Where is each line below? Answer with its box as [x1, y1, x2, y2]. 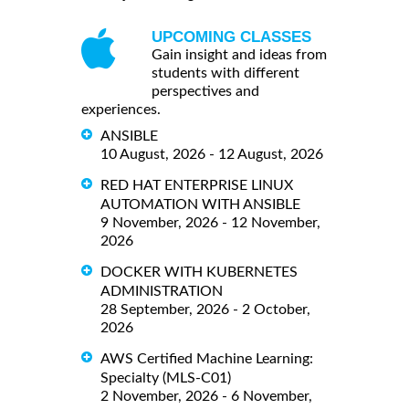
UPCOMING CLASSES [152, 28, 311, 47]
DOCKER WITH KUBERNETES [100, 264, 298, 279]
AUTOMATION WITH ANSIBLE [100, 196, 300, 212]
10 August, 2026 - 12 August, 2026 [100, 147, 323, 162]
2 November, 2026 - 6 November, [100, 388, 312, 404]
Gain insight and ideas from [152, 47, 327, 63]
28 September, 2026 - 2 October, [100, 301, 310, 317]
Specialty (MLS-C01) [100, 370, 231, 385]
